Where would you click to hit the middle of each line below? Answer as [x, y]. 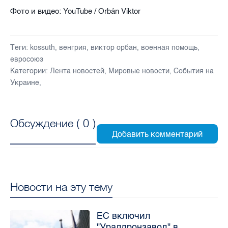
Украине [25, 82]
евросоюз [27, 59]
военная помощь [169, 47]
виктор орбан [114, 47]
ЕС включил [123, 216]
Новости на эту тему [61, 187]
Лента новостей [77, 71]
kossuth [42, 47]
